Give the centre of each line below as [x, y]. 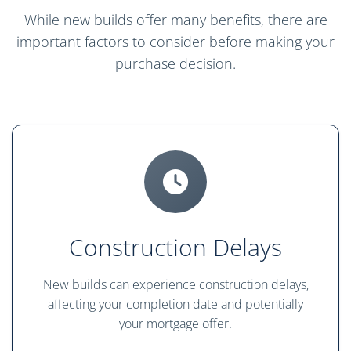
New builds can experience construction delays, [175, 285]
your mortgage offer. [175, 324]
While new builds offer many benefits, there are [175, 20]
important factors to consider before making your [175, 42]
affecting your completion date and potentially [175, 304]
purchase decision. [175, 64]
